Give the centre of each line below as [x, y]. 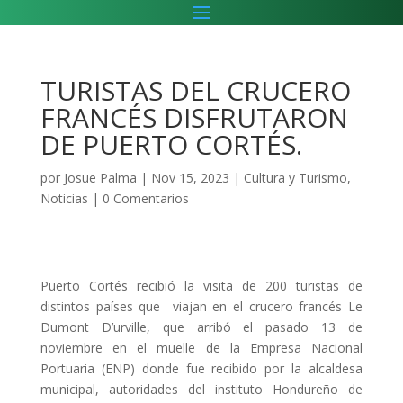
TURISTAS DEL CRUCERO [195, 91]
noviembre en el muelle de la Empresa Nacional [201, 348]
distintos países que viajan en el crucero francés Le [201, 307]
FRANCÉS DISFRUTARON [194, 118]
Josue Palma [100, 178]
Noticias [64, 199]
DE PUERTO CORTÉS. [171, 145]
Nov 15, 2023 [190, 178]
